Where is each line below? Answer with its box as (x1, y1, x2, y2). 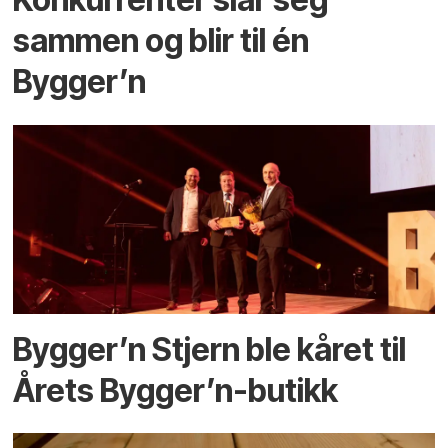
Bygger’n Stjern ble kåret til (13, 329, 407, 369)
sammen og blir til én (13, 21, 310, 61)
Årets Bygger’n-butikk (13, 370, 339, 410)
